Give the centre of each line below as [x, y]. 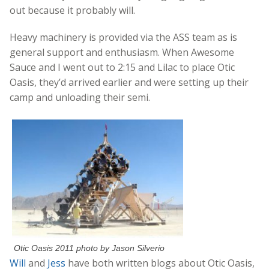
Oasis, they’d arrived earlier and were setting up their [129, 82]
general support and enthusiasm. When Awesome [122, 52]
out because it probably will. [72, 10]
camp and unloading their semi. [80, 97]
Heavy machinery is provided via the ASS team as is [123, 37]
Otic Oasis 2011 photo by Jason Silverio [89, 248]
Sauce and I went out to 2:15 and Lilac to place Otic [122, 67]
